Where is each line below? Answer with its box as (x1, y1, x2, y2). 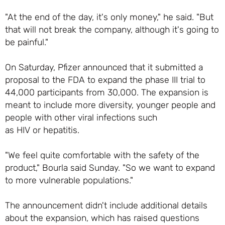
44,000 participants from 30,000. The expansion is (5, 86, 208, 97)
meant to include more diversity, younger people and (5, 99, 215, 110)
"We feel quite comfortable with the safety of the (5, 149, 199, 160)
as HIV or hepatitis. (5, 124, 79, 135)
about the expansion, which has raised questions (5, 212, 199, 223)
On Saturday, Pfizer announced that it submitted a (5, 61, 203, 72)
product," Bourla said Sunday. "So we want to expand (5, 162, 215, 173)
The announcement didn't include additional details (5, 199, 207, 210)
